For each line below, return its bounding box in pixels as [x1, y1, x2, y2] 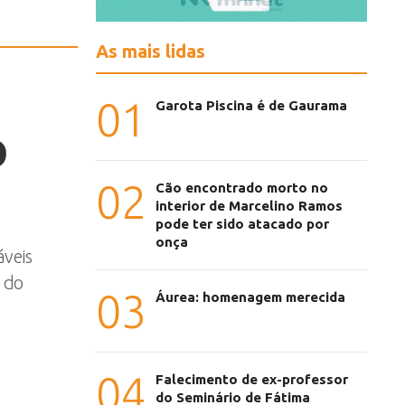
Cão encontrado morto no [155, 180, 328, 196]
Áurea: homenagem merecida [155, 289, 345, 306]
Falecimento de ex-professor [155, 372, 348, 388]
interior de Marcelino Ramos [155, 198, 343, 214]
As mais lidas [96, 41, 205, 62]
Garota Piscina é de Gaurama [155, 98, 347, 114]
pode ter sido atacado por [155, 216, 329, 232]
